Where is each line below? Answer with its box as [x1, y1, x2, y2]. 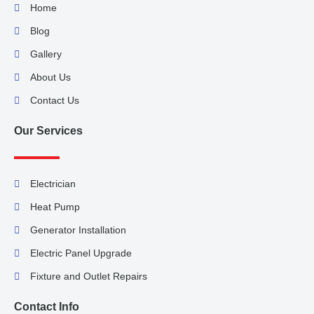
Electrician [29, 178, 76, 190]
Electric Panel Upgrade [29, 247, 132, 259]
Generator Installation [29, 224, 126, 236]
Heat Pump [29, 201, 80, 213]
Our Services [14, 125, 83, 137]
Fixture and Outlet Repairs [29, 271, 147, 282]
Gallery [29, 48, 62, 60]
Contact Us [29, 95, 79, 107]
